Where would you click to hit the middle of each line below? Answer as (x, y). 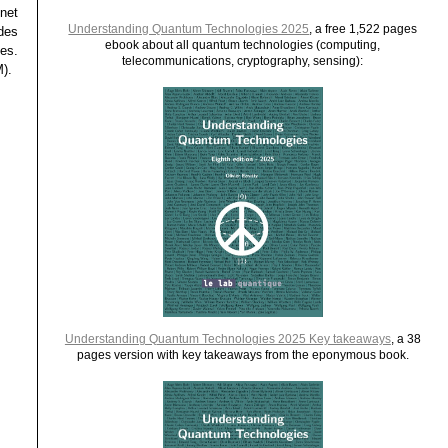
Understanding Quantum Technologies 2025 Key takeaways (227, 338)
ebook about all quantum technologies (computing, (243, 44)
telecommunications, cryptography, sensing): (243, 60)
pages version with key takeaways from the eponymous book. (242, 354)
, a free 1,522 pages (363, 28)
